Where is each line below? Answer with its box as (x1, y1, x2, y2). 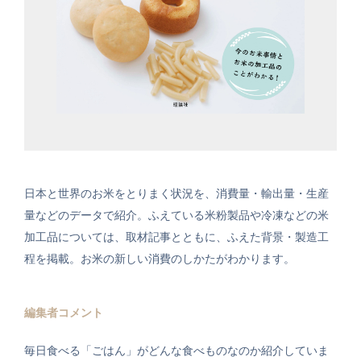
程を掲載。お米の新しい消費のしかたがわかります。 (24, 252, 295, 266)
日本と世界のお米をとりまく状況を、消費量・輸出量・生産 (24, 187, 329, 201)
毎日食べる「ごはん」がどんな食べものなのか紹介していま (24, 344, 329, 358)
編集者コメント (24, 306, 103, 320)
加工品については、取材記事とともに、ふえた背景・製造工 (24, 230, 329, 244)
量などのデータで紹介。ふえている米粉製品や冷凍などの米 (24, 209, 329, 222)
